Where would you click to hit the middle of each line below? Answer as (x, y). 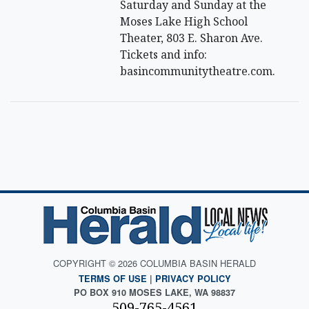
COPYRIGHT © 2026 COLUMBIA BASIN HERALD (154, 263)
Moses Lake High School (184, 21)
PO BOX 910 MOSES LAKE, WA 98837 (154, 292)
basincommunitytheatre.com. (198, 71)
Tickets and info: (164, 54)
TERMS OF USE (112, 278)
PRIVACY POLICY (193, 278)
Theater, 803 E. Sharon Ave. (192, 38)
